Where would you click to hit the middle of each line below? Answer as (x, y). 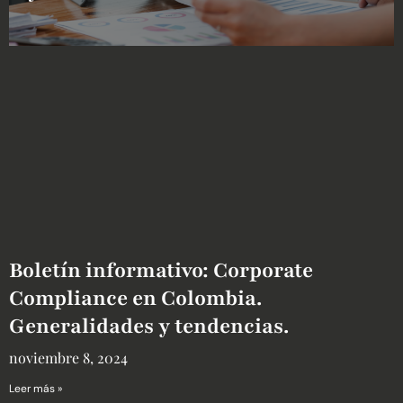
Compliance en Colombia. (135, 299)
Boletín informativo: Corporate (161, 271)
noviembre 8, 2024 (68, 358)
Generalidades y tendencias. (149, 327)
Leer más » (36, 389)
